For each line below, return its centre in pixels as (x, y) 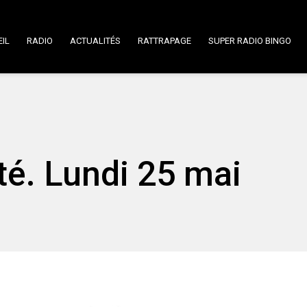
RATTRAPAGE (164, 41)
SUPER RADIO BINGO (250, 41)
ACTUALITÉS (95, 41)
